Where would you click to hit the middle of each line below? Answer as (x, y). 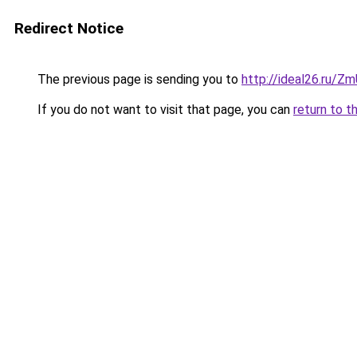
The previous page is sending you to (138, 79)
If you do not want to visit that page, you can (164, 110)
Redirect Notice (69, 28)
